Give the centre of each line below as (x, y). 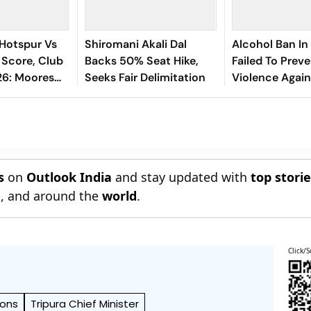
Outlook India (69, 177)
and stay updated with (182, 177)
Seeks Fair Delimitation (145, 77)
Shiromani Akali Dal (135, 44)
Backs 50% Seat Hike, (141, 61)
